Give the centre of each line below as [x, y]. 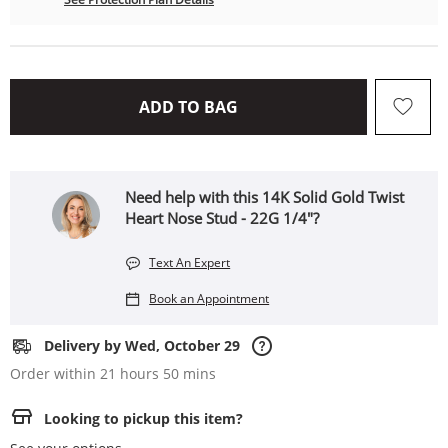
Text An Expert [190, 262]
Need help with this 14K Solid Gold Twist [265, 197]
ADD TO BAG [188, 107]
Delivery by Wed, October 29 [142, 345]
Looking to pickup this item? [143, 418]
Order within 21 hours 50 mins [113, 373]
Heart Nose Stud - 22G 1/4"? [222, 218]
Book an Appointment [209, 298]
